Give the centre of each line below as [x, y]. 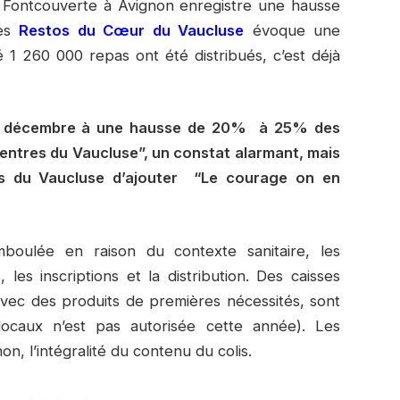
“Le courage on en [267, 178]
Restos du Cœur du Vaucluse [132, 30]
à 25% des [300, 128]
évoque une [292, 30]
